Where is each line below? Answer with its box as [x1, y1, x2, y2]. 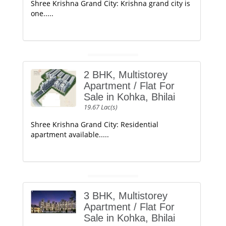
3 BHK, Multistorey [84, 190, 167, 201]
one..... [31, 9, 53, 18]
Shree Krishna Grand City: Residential [31, 120, 158, 129]
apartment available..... [31, 130, 109, 139]
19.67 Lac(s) [84, 102, 118, 111]
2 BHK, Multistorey [84, 69, 167, 80]
